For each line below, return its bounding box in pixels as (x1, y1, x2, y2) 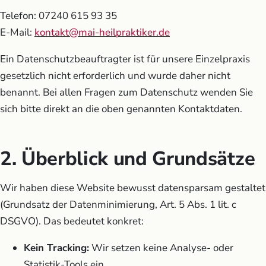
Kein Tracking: (24, 240, 89, 255)
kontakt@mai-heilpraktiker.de (34, 25, 170, 39)
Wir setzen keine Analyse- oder (89, 240, 233, 255)
